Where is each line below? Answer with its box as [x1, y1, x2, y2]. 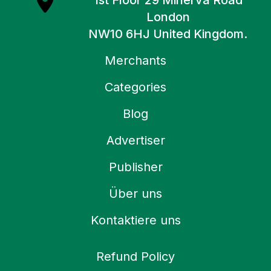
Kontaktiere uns [90, 213, 181, 228]
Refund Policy [96, 249, 175, 264]
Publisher [108, 160, 163, 175]
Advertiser [106, 133, 165, 148]
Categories [105, 80, 166, 95]
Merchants [105, 53, 166, 68]
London [146, 10, 190, 25]
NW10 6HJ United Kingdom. [88, 27, 248, 42]
